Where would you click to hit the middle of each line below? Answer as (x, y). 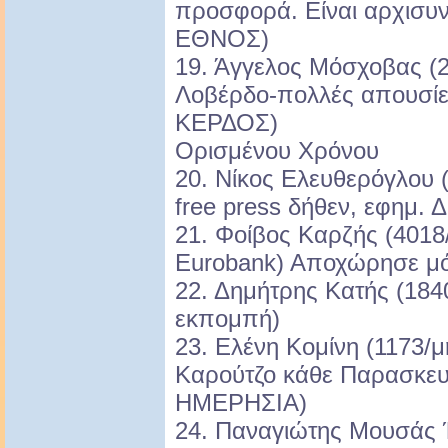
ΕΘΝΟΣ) (222, 39)
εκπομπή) (227, 319)
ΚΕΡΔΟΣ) (226, 123)
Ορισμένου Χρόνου (277, 151)
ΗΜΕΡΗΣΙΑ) (241, 403)
